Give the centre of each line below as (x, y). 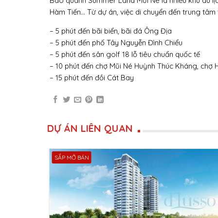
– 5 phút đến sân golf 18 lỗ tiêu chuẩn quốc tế (125, 54)
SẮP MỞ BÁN (72, 157)
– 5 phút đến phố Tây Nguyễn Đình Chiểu (116, 43)
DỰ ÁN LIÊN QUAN (90, 128)
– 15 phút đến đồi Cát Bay (92, 78)
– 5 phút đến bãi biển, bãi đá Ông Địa (111, 31)
